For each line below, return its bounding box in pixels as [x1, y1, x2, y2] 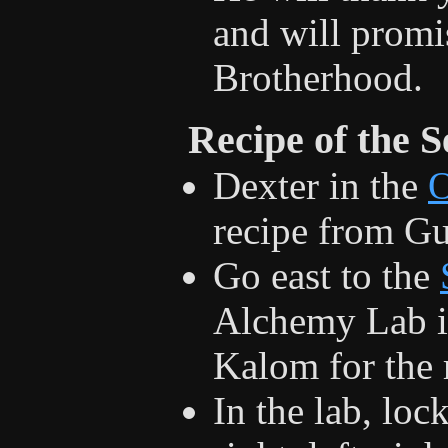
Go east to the [213, 253, 440, 297]
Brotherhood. [213, 55, 423, 99]
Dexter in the [213, 163, 428, 207]
